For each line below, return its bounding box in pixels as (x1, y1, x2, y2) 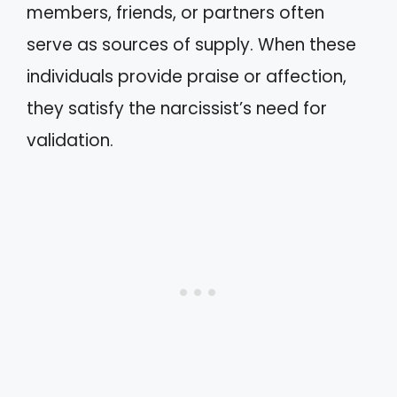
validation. (27, 128, 113, 152)
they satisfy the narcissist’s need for (27, 96, 327, 121)
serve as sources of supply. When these (27, 32, 356, 57)
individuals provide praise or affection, (27, 64, 346, 89)
